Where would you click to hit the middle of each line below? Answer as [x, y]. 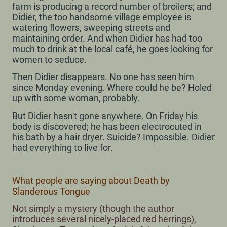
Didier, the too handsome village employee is [102, 17]
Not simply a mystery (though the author [93, 209]
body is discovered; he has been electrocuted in [107, 127]
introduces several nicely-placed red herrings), [104, 219]
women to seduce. [49, 59]
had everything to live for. [64, 148]
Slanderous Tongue [51, 191]
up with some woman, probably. [76, 98]
